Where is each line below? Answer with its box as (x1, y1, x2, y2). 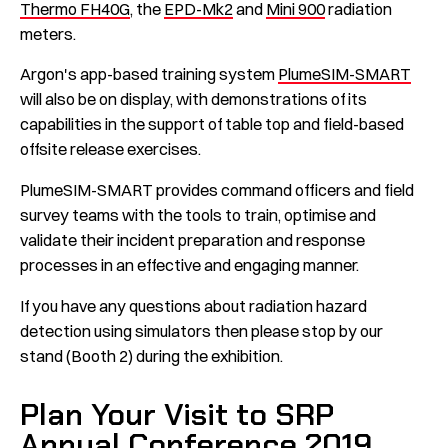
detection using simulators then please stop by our (20, 320, 383, 341)
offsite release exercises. (20, 139, 201, 160)
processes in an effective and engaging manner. (20, 255, 359, 276)
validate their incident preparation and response (20, 230, 365, 251)
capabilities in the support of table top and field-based (20, 114, 404, 135)
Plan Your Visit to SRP (20, 394, 334, 434)
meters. (20, 23, 76, 44)
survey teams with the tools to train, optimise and (20, 205, 376, 226)
